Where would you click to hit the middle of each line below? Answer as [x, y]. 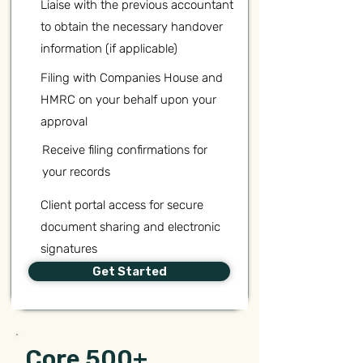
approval [64, 122]
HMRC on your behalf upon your [128, 100]
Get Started [129, 271]
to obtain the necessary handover [132, 27]
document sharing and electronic [130, 227]
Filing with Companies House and [132, 78]
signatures [69, 249]
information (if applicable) [109, 49]
